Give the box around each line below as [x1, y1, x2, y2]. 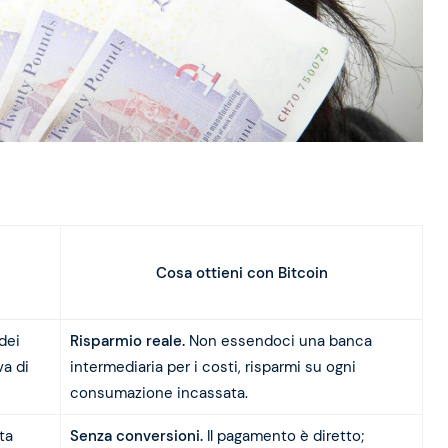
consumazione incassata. [69, 383, 248, 404]
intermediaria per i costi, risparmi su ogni [69, 357, 356, 378]
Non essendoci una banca [184, 331, 372, 352]
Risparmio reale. [69, 331, 185, 352]
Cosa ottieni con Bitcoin [155, 262, 328, 283]
